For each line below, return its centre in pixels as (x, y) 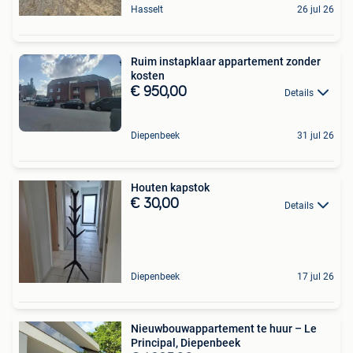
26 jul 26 (316, 9)
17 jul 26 (316, 277)
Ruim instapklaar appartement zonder (226, 61)
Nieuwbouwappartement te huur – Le (224, 329)
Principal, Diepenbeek (186, 343)
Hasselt (147, 9)
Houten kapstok (170, 188)
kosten (148, 76)
